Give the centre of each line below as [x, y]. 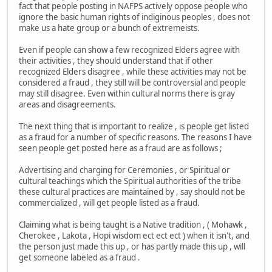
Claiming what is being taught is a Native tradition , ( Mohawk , [133, 224]
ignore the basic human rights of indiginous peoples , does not [134, 17]
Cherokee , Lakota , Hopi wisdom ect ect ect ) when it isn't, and [134, 235]
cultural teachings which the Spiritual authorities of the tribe [130, 181]
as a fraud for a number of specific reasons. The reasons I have [135, 137]
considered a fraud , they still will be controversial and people [132, 82]
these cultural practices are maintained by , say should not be [132, 192]
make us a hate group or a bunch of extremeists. [109, 28]
